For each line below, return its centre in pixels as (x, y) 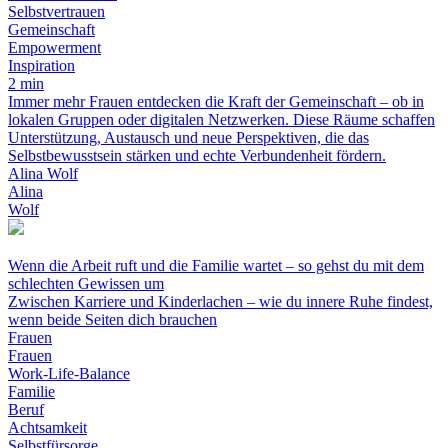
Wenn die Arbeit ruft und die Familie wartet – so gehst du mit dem (216, 265)
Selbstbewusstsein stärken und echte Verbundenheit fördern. (197, 155)
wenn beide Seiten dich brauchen (112, 319)
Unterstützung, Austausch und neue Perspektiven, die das (188, 137)
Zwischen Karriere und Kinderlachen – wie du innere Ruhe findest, (220, 301)
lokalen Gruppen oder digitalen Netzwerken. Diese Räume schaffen (221, 119)
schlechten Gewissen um (86, 283)
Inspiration (41, 65)
